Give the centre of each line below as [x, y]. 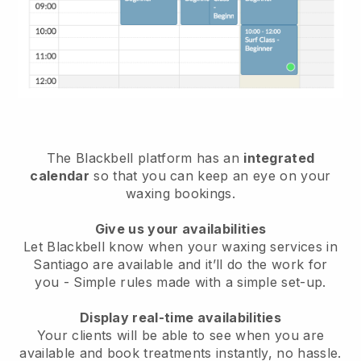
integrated [279, 158]
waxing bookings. [180, 193]
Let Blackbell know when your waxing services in [180, 246]
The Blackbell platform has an [145, 158]
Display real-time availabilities [180, 317]
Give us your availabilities [180, 228]
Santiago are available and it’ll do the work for [180, 264]
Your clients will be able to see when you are [180, 335]
